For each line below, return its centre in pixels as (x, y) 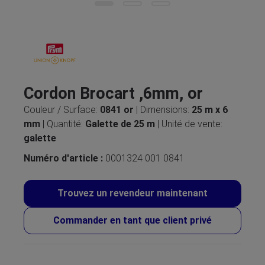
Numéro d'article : (64, 158)
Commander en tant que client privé (132, 220)
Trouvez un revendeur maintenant (132, 193)
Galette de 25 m (121, 124)
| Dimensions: (164, 110)
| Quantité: (64, 124)
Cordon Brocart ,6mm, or (113, 93)
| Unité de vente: (190, 124)
